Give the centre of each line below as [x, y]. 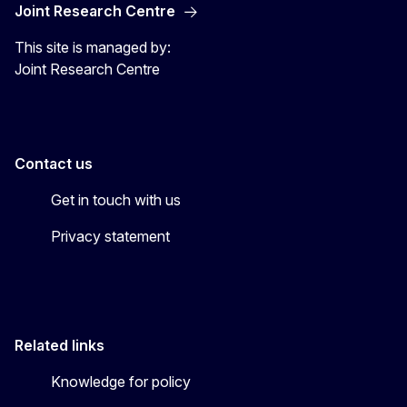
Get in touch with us [116, 200]
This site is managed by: [93, 48]
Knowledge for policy [121, 382]
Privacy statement [110, 237]
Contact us [54, 164]
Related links [60, 346]
